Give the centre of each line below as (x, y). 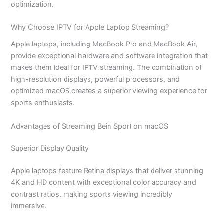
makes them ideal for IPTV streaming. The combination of (107, 68)
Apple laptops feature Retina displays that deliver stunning (107, 171)
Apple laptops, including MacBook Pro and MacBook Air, (104, 44)
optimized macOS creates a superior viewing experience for (109, 91)
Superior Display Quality (50, 148)
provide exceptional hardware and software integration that (109, 56)
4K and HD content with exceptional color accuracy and (104, 183)
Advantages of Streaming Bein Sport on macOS (90, 126)
